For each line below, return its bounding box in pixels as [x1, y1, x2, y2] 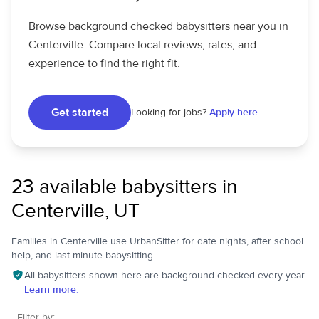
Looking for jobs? [131, 106, 206, 119]
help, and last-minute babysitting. [11, 249, 155, 262]
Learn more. [23, 283, 78, 296]
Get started [51, 105, 108, 120]
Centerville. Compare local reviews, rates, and [28, 38, 256, 52]
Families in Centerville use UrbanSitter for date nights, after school [11, 235, 303, 248]
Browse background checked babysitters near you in [28, 19, 288, 33]
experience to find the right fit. [28, 56, 180, 70]
